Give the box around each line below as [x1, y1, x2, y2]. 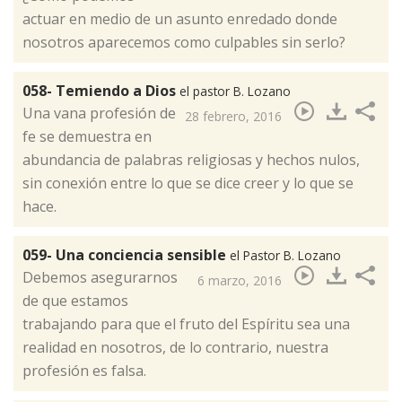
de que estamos [22, 290, 128, 310]
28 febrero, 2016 [185, 107, 282, 125]
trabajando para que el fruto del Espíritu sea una [22, 313, 350, 334]
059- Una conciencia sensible [22, 244, 230, 265]
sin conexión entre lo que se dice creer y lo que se [22, 172, 354, 193]
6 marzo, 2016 [197, 271, 282, 289]
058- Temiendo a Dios [22, 80, 179, 100]
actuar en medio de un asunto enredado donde [22, 8, 337, 29]
